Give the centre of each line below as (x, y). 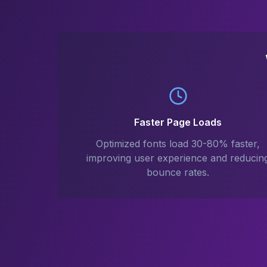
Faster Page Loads (178, 122)
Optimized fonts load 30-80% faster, (178, 144)
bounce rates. (178, 172)
